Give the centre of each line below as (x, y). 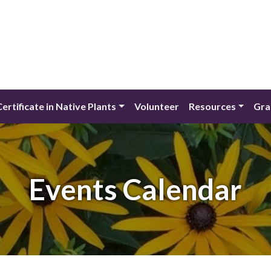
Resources (212, 106)
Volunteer (156, 106)
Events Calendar (135, 189)
